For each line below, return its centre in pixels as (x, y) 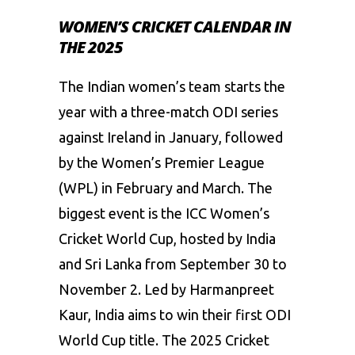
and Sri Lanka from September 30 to (173, 263)
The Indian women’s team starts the (172, 86)
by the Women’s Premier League (162, 162)
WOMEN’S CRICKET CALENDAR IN (175, 26)
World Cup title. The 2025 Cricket (164, 340)
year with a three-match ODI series (168, 111)
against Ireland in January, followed (171, 137)
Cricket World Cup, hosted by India (167, 238)
